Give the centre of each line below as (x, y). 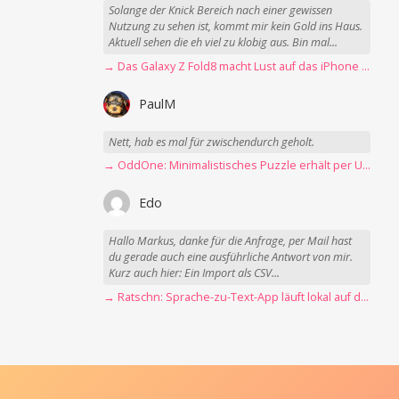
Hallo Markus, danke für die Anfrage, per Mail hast (231, 241)
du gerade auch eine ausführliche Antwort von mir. (231, 257)
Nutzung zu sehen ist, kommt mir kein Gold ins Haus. (236, 27)
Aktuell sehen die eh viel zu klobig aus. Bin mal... (224, 43)
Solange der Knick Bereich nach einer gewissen (221, 11)
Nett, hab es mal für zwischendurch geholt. (212, 142)
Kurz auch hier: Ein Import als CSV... (195, 273)
